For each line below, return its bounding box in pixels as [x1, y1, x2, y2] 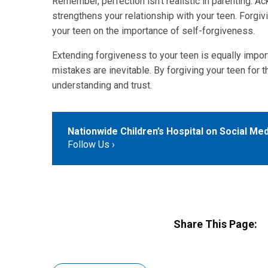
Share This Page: [173, 217, 257, 230]
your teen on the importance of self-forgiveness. [52, 25, 255, 37]
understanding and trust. [52, 80, 154, 92]
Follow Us [68, 138, 109, 150]
